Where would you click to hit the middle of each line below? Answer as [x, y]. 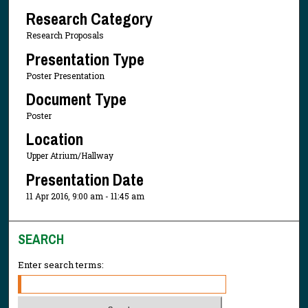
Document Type [76, 99]
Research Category [89, 19]
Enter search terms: [61, 265]
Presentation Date [85, 179]
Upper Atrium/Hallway [69, 156]
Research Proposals [65, 35]
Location [54, 139]
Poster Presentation [65, 75]
